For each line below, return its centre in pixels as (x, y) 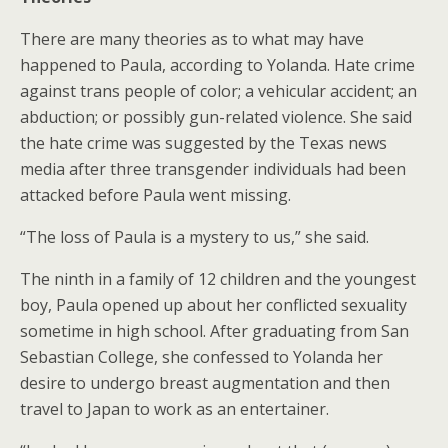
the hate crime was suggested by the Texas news (203, 143)
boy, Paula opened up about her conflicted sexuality (213, 305)
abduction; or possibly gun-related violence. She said (216, 117)
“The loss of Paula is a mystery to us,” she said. (194, 237)
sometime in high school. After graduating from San (214, 331)
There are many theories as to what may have (192, 39)
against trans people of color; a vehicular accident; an (218, 91)
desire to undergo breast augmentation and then (205, 383)
